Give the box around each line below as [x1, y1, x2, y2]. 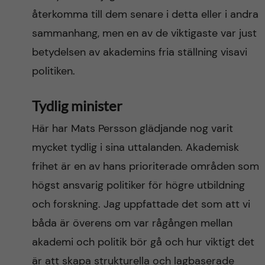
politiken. [31, 64, 75, 78]
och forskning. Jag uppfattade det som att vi [31, 197, 250, 211]
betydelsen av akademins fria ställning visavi [31, 45, 247, 59]
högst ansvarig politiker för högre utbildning [31, 178, 245, 192]
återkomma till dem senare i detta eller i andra [31, 7, 258, 21]
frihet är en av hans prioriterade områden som [31, 159, 259, 173]
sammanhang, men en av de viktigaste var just [31, 26, 257, 40]
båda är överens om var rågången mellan [31, 216, 232, 230]
